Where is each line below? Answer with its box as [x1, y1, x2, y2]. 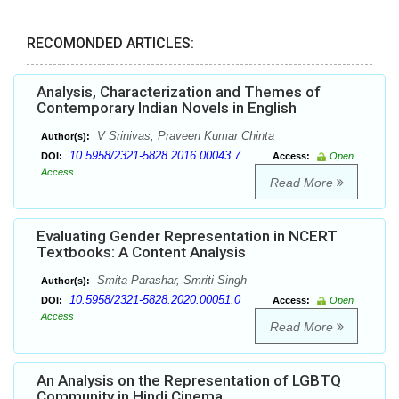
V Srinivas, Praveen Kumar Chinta [94, 129, 274, 143]
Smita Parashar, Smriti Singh [94, 273, 247, 288]
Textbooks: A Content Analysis [37, 243, 246, 262]
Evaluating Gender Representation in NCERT [37, 227, 338, 246]
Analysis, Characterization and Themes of [37, 83, 321, 102]
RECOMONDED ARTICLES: [27, 35, 194, 53]
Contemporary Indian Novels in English [37, 99, 297, 118]
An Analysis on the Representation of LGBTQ [37, 371, 341, 390]
